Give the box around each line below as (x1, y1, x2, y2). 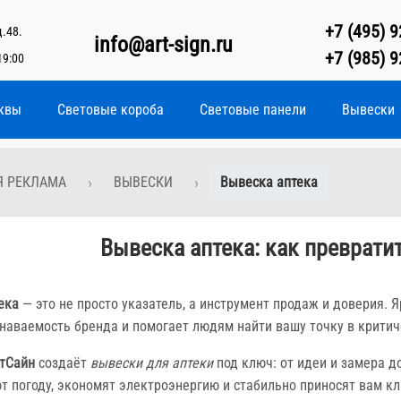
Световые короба (57, 101, 164, 118)
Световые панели (200, 101, 306, 118)
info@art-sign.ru (94, 32, 234, 57)
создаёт (35, 354, 90, 371)
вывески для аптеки (90, 354, 213, 371)
